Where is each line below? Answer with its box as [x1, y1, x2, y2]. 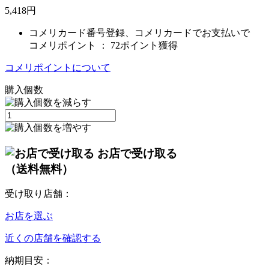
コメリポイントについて [5, 62, 110, 73]
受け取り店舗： [5, 189, 72, 199]
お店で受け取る [97, 147, 177, 160]
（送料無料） [5, 162, 73, 175]
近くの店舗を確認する [5, 233, 101, 244]
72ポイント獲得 [110, 40, 178, 50]
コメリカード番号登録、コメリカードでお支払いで [29, 27, 250, 38]
